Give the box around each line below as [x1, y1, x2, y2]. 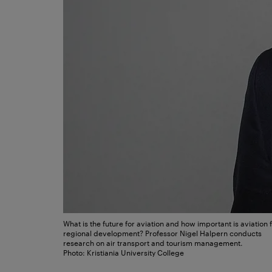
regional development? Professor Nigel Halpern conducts [63, 226, 262, 238]
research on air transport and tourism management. [63, 236, 243, 248]
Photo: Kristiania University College [63, 246, 184, 257]
